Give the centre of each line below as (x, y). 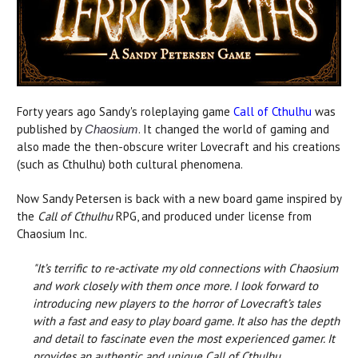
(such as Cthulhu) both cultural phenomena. (130, 165)
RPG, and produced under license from (212, 217)
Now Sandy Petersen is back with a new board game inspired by (179, 199)
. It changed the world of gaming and (234, 129)
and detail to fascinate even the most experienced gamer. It (184, 339)
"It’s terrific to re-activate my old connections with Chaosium (185, 268)
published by (51, 129)
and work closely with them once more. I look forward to (175, 286)
